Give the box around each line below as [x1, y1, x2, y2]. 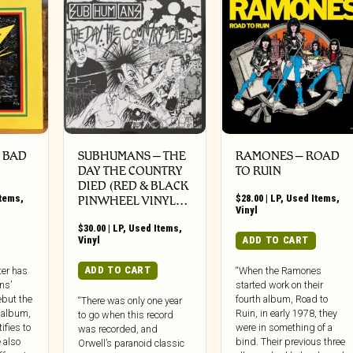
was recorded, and [77, 322, 158, 335]
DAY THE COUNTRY [77, 163, 183, 179]
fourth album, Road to [236, 292, 329, 305]
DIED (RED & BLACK [77, 178, 188, 194]
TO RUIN [236, 163, 282, 179]
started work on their [236, 278, 324, 291]
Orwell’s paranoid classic [77, 336, 184, 349]
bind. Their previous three [236, 335, 346, 347]
